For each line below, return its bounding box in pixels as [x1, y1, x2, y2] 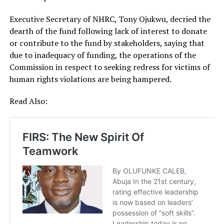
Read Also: [9, 95, 47, 107]
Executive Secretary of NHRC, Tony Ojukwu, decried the [9, 13, 210, 25]
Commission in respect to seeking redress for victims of [9, 61, 210, 73]
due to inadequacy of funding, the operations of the [9, 49, 196, 61]
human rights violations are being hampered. [9, 73, 171, 85]
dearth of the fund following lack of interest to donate [9, 25, 207, 37]
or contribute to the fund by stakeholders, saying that [9, 37, 204, 49]
